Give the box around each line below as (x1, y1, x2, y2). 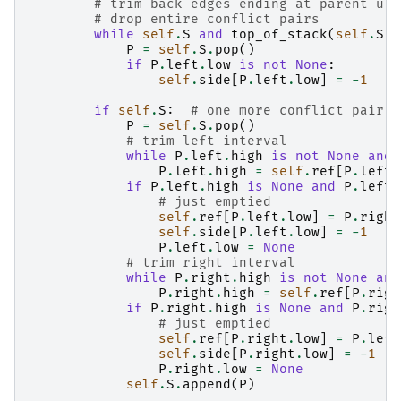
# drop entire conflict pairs (94, 12, 320, 28)
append (183, 377, 231, 393)
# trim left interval (126, 133, 287, 149)
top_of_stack (231, 27, 328, 43)
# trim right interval (126, 255, 295, 271)
